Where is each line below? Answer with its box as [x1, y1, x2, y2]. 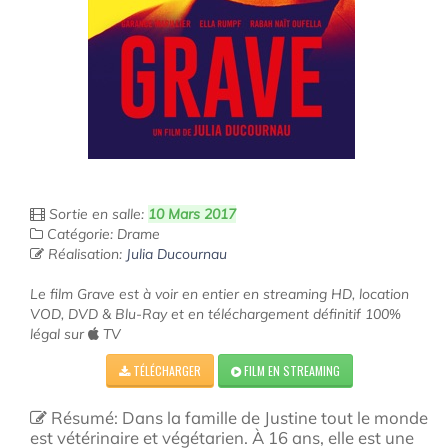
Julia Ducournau [126, 245, 227, 263]
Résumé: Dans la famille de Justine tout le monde [47, 407, 428, 428]
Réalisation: [44, 245, 126, 263]
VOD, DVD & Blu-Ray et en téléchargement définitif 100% [30, 305, 401, 323]
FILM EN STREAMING [240, 362, 340, 379]
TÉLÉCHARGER [129, 362, 201, 379]
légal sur [30, 325, 88, 343]
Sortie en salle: [45, 205, 148, 223]
